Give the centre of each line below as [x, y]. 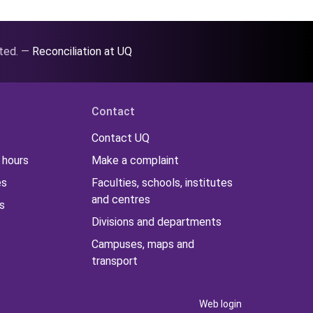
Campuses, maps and [143, 245]
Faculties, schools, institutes [162, 183]
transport [114, 261]
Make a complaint [135, 161]
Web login [220, 304]
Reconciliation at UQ [82, 52]
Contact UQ [120, 138]
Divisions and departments [156, 222]
